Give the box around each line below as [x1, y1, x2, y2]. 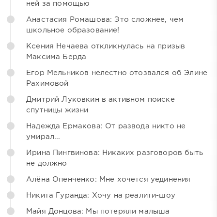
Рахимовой [26, 80, 69, 87]
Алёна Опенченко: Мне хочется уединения [26, 176, 191, 183]
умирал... [26, 133, 61, 140]
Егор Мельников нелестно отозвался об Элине [26, 69, 208, 76]
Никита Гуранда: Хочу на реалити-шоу [26, 192, 175, 199]
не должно [26, 160, 67, 167]
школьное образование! [26, 27, 120, 33]
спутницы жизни [26, 107, 89, 113]
